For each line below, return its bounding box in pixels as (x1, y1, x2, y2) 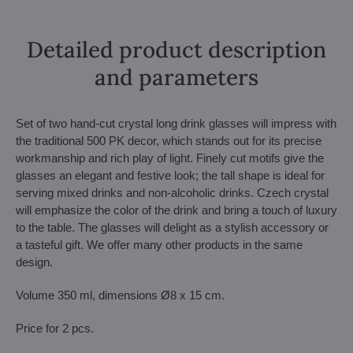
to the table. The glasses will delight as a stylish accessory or (16, 221, 329, 234)
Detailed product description (27, 35, 326, 64)
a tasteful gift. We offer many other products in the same (16, 238, 303, 251)
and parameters (95, 63, 258, 91)
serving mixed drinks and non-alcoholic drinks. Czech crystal (16, 186, 329, 199)
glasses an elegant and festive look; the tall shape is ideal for (16, 169, 325, 182)
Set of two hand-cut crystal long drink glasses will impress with (16, 117, 336, 130)
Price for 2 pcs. (16, 321, 94, 335)
